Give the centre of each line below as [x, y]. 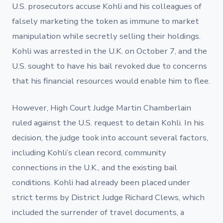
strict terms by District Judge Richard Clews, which [108, 198]
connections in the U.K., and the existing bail [95, 168]
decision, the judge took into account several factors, [110, 138]
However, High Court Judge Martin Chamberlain [102, 108]
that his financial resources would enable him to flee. [111, 81]
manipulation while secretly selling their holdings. [106, 36]
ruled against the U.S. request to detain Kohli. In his [108, 123]
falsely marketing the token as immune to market [106, 21]
